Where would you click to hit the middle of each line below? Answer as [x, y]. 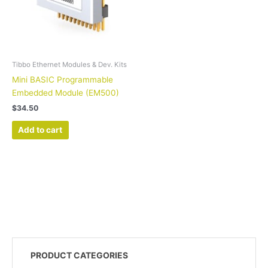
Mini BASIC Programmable [63, 80]
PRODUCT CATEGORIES [79, 255]
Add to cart [40, 130]
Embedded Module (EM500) [66, 93]
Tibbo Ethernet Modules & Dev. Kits [69, 65]
